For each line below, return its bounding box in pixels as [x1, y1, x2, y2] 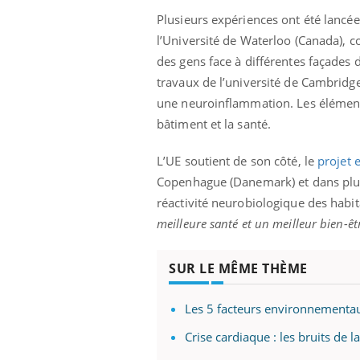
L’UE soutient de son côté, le [157, 153, 318, 170]
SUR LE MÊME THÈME [169, 260, 308, 278]
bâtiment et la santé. [157, 116, 272, 133]
